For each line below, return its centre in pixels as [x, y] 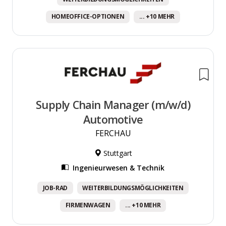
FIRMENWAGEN [88, 205]
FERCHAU [113, 133]
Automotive [113, 119]
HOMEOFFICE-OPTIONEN [88, 17]
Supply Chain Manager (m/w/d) [113, 104]
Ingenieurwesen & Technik [119, 167]
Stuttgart [117, 153]
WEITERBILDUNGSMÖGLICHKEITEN [133, 188]
